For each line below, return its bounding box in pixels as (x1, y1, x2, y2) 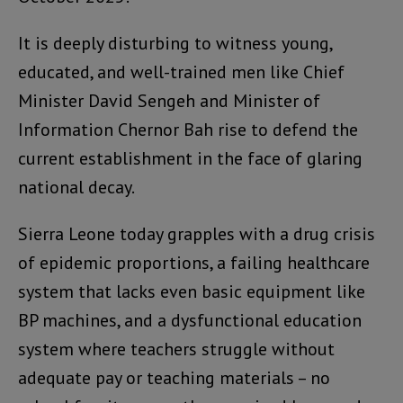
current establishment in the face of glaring (18, 146, 363, 170)
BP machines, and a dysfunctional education (18, 308, 362, 332)
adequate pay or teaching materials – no (18, 365, 330, 390)
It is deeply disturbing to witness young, (18, 31, 332, 55)
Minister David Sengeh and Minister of (18, 88, 320, 112)
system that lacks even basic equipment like (18, 279, 365, 303)
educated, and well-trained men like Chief (18, 59, 345, 84)
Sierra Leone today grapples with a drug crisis (18, 221, 375, 246)
